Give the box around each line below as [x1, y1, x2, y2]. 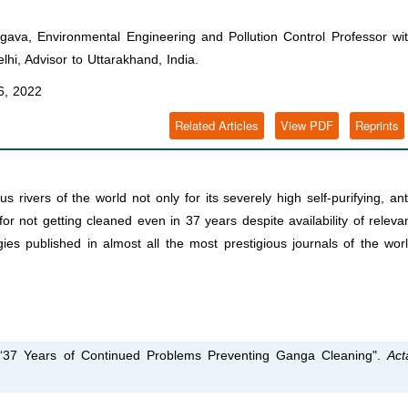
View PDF [280, 117, 333, 135]
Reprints [355, 117, 399, 135]
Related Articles [175, 117, 259, 135]
